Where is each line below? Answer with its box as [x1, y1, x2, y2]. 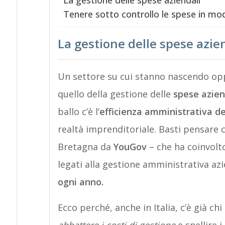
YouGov [113, 141, 147, 153]
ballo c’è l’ [57, 105, 99, 118]
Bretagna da [57, 141, 114, 153]
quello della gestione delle [57, 88, 173, 100]
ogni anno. [57, 176, 103, 188]
